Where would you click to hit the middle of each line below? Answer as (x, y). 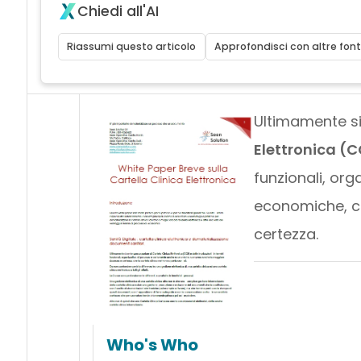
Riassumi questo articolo (132, 46)
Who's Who (152, 344)
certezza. (286, 234)
